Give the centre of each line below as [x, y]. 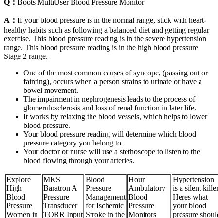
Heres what [190, 197]
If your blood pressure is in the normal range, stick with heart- [112, 20]
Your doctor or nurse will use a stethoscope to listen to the [112, 152]
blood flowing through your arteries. [79, 161]
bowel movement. [51, 91]
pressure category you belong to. [73, 143]
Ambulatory [147, 188]
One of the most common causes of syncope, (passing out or [116, 73]
